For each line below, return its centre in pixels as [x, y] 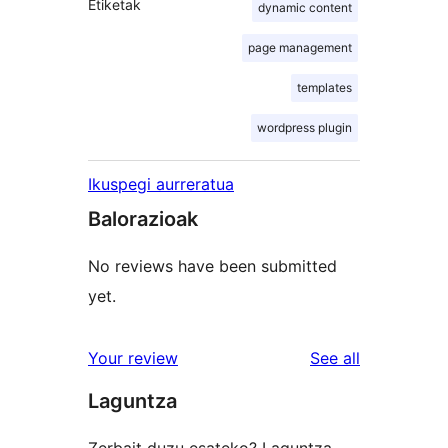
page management [300, 48]
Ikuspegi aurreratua [161, 184]
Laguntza [132, 401]
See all [335, 358]
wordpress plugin [304, 128]
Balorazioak [143, 219]
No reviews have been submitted [212, 266]
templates [324, 88]
